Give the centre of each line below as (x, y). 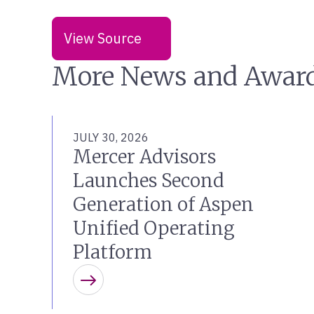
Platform (112, 252)
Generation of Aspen (163, 204)
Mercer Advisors (144, 157)
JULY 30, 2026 (111, 137)
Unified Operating (154, 228)
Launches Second (149, 180)
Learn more (133, 291)
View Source (103, 38)
